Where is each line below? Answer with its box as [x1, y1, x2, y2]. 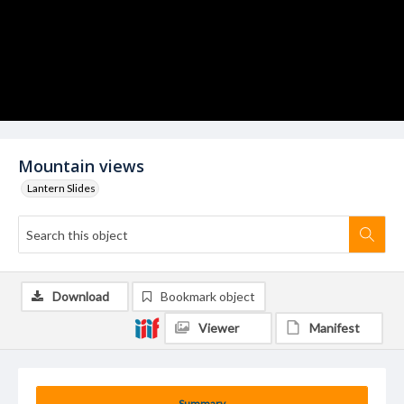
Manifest [309, 320, 360, 335]
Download [52, 289, 109, 304]
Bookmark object [161, 289, 255, 304]
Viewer [198, 320, 239, 335]
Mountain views [18, 155, 144, 177]
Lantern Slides [27, 181, 96, 195]
